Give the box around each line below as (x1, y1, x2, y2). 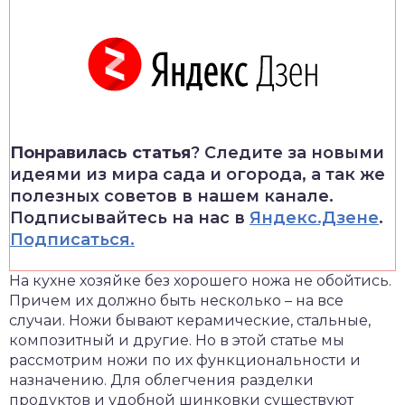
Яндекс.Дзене (250, 208, 379, 228)
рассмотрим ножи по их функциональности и (9, 352, 361, 369)
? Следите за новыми (191, 143, 384, 163)
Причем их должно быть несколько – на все (9, 292, 344, 309)
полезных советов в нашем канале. (10, 186, 334, 206)
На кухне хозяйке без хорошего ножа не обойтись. (9, 272, 391, 289)
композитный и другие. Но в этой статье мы (9, 332, 344, 349)
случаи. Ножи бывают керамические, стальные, (9, 312, 371, 329)
